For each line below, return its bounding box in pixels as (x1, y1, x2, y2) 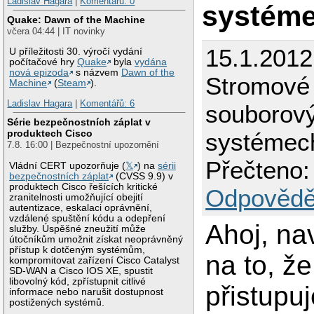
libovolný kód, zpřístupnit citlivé (9, 275, 146, 287)
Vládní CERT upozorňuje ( (9, 160, 126, 171)
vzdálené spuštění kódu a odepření (9, 212, 166, 224)
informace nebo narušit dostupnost (9, 286, 164, 297)
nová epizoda (9, 67, 69, 78)
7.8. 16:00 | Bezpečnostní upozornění (7, 139, 160, 150)
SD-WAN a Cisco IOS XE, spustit (9, 265, 153, 276)
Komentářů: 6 (80, 98, 135, 109)
